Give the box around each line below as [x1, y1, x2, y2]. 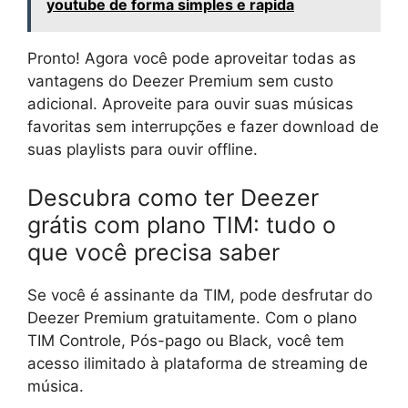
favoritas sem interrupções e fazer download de [27, 117, 379, 136]
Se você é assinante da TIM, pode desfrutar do [27, 286, 372, 305]
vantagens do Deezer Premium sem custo [27, 71, 333, 90]
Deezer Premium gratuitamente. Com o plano [27, 309, 357, 328]
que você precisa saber [27, 239, 280, 267]
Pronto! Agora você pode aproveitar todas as [27, 48, 356, 67]
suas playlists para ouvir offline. [27, 139, 258, 158]
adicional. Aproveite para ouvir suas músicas [27, 94, 353, 113]
